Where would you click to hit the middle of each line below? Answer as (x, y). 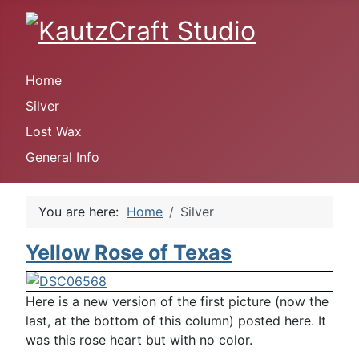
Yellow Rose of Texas (129, 253)
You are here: (83, 212)
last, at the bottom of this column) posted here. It (176, 321)
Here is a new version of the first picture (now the (177, 302)
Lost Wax (54, 132)
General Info (63, 157)
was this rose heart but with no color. (139, 340)
